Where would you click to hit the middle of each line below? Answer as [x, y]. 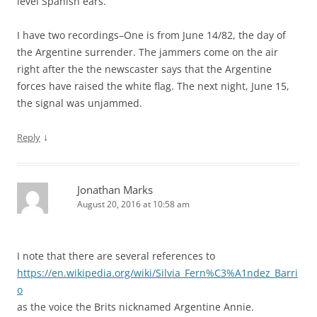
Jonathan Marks [115, 189]
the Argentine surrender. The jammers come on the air [148, 52]
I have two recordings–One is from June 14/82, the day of [151, 35]
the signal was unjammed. [80, 103]
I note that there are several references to [116, 255]
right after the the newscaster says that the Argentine [144, 69]
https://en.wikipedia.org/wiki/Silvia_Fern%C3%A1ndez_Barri [157, 272]
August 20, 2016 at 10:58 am [133, 204]
